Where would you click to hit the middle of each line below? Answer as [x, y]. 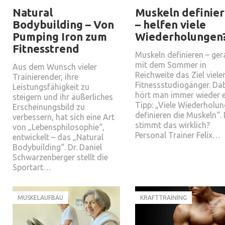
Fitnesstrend [46, 48]
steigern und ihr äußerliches [63, 97]
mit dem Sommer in [171, 65]
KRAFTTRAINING [163, 198]
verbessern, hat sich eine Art [64, 117]
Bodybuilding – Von [63, 24]
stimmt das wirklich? [173, 125]
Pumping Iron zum [60, 36]
